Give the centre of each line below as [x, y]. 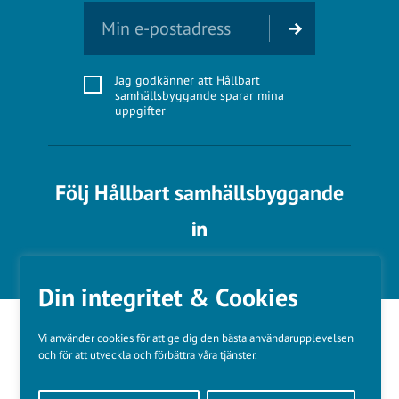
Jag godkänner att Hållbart [187, 80]
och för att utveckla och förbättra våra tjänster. [148, 355]
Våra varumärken [129, 382]
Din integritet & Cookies [169, 297]
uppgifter [140, 110]
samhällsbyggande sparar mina [199, 95]
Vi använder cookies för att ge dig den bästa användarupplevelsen [196, 338]
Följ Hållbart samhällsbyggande [199, 192]
